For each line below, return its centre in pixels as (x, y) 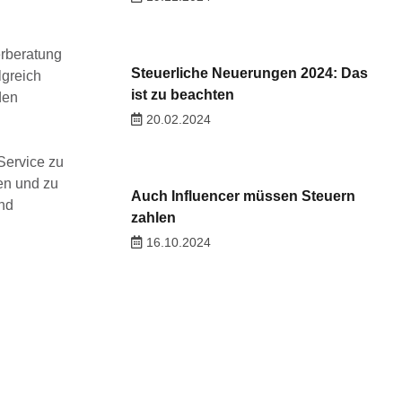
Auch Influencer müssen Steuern (243, 197)
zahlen (153, 218)
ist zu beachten (182, 95)
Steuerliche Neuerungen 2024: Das (249, 74)
